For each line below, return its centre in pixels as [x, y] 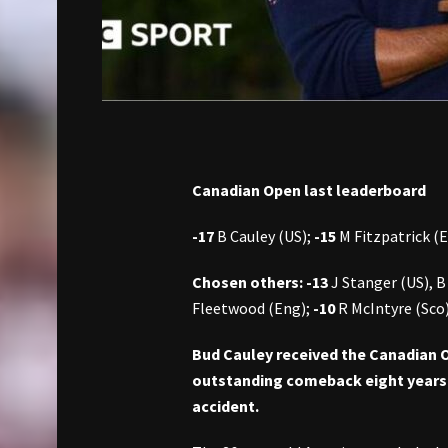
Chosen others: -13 [260, 282]
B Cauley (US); [264, 236]
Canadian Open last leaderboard [309, 190]
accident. [225, 406]
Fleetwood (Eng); [252, 308]
